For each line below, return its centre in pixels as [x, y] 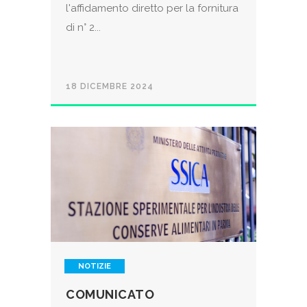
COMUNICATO [110, 295]
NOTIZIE [95, 267]
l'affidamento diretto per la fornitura [152, 9]
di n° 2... [83, 28]
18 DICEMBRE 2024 [110, 87]
